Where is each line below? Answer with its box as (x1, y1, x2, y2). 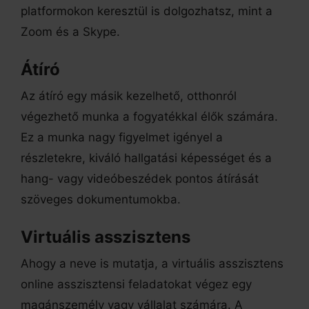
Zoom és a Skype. (21, 25, 127, 39)
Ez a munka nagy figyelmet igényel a (21, 130, 223, 145)
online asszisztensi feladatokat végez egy (21, 277, 252, 292)
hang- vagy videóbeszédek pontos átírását (21, 172, 259, 186)
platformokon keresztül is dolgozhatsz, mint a (21, 4, 272, 19)
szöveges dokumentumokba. (21, 192, 184, 207)
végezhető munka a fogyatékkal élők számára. (21, 110, 278, 124)
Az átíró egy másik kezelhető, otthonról (21, 89, 237, 103)
